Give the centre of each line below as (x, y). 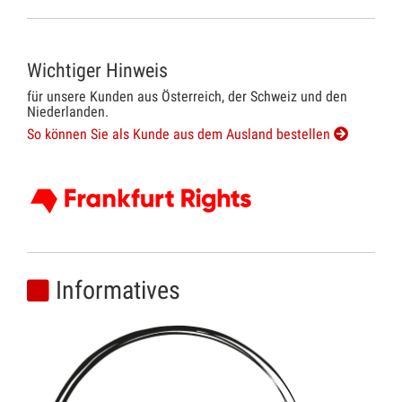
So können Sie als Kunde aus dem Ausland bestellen (180, 134)
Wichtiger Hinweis (97, 70)
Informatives (118, 290)
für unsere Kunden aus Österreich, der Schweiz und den (187, 96)
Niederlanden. (68, 111)
